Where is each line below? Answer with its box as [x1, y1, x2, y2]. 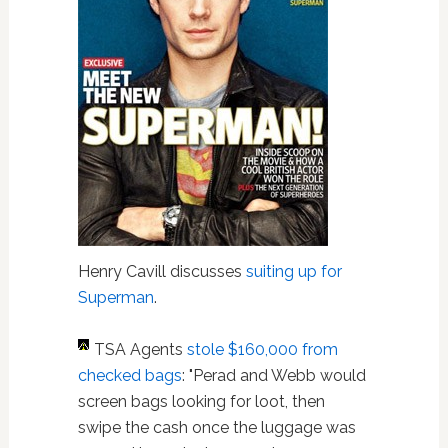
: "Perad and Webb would [181, 366, 366, 385]
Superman [77, 288, 154, 307]
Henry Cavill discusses [77, 262, 246, 281]
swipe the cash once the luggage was [77, 418, 356, 437]
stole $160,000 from [186, 340, 338, 359]
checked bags [77, 366, 182, 385]
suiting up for [245, 262, 342, 281]
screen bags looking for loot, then [77, 392, 325, 411]
